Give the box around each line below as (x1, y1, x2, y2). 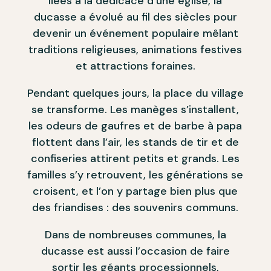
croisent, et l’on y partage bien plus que (33, 183, 238, 198)
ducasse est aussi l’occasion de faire (41, 243, 230, 258)
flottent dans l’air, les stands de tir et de (31, 134, 239, 149)
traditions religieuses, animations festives (28, 42, 243, 57)
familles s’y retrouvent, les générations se (27, 167, 244, 182)
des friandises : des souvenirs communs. (32, 200, 239, 215)
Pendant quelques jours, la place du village (27, 85, 244, 100)
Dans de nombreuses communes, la (44, 227, 226, 242)
